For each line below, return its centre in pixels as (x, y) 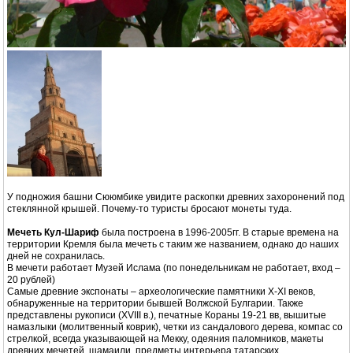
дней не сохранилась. (56, 256)
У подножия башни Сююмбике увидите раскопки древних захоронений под (176, 197)
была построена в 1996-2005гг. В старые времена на (219, 233)
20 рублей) (31, 280)
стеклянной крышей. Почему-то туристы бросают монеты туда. (149, 209)
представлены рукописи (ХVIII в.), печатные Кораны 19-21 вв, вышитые (167, 316)
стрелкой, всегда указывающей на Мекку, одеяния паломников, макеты (165, 339)
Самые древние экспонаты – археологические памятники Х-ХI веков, (161, 292)
